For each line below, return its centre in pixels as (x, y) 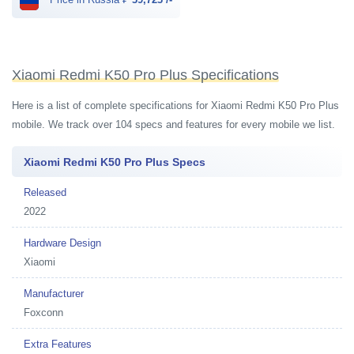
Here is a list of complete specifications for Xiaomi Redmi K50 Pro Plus (175, 105)
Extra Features (58, 344)
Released (45, 192)
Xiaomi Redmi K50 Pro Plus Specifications (145, 75)
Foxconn (43, 312)
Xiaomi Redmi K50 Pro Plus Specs (115, 162)
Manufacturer (54, 293)
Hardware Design (62, 243)
